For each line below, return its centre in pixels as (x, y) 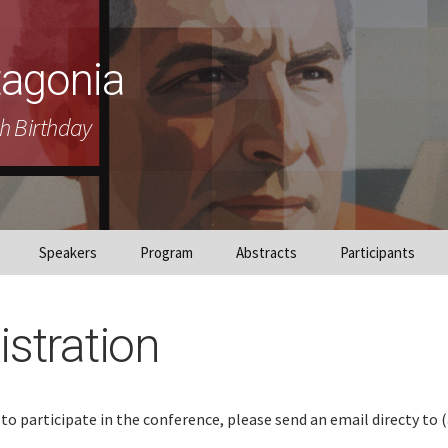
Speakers (68, 252)
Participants (377, 252)
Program (166, 252)
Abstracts (266, 252)
